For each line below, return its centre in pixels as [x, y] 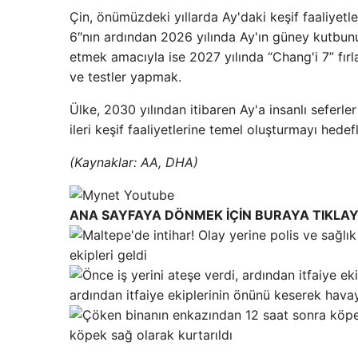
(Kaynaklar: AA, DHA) [134, 163]
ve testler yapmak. [125, 77]
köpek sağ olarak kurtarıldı [151, 335]
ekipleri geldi [108, 255]
